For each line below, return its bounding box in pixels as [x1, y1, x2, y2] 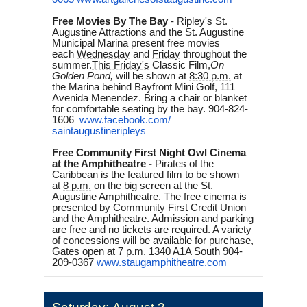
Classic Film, [152, 59, 210, 71]
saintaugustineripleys [52, 125, 146, 136]
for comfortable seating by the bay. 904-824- [52, 103, 248, 114]
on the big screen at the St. [94, 180, 213, 191]
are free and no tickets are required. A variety [52, 223, 251, 235]
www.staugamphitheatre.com [97, 256, 227, 268]
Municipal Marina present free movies [52, 37, 220, 49]
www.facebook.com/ [79, 114, 171, 125]
